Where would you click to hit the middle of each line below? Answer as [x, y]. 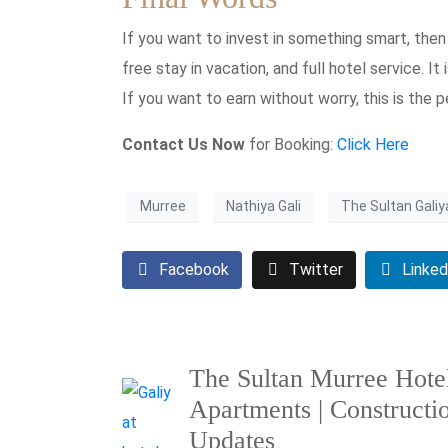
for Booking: [291, 144]
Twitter [315, 269]
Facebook [194, 269]
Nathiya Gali [263, 206]
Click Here [373, 144]
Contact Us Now [183, 144]
